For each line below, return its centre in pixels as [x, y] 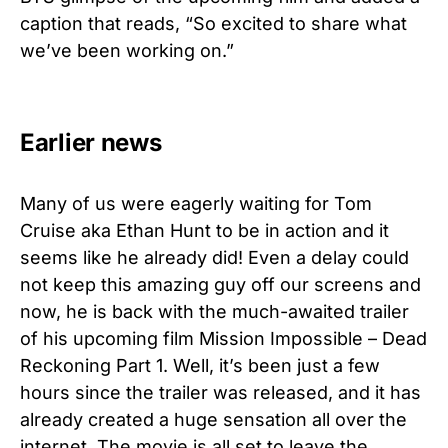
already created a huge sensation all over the [213, 419]
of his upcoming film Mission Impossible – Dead [223, 338]
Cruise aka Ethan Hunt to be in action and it [204, 230]
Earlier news [91, 142]
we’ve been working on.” [127, 50]
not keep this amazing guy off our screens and [220, 284]
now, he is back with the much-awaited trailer [214, 311]
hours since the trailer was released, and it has [220, 392]
